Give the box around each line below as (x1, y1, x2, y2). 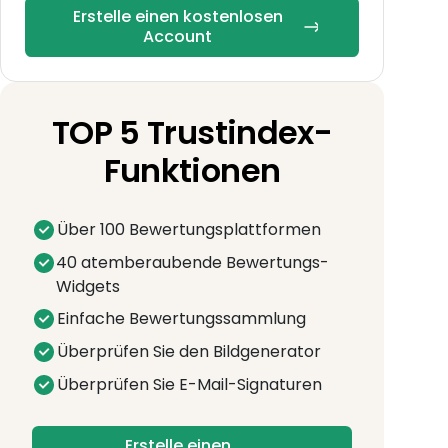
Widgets (56, 274, 120, 298)
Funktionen (103, 147, 281, 193)
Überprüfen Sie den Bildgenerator (57, 339, 321, 363)
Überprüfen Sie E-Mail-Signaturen (57, 372, 322, 396)
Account (143, 24, 213, 48)
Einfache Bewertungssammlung (57, 306, 306, 330)
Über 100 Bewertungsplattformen (57, 217, 321, 241)
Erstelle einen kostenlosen (72, 4, 283, 28)
